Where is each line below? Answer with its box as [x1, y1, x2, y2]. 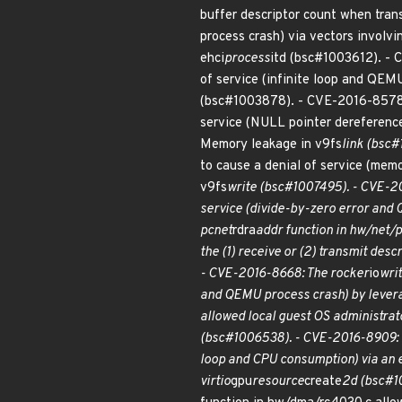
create [304, 373, 342, 390]
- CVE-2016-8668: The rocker [200, 266, 369, 283]
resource [252, 373, 304, 390]
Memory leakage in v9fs [200, 136, 342, 153]
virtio [200, 373, 231, 390]
